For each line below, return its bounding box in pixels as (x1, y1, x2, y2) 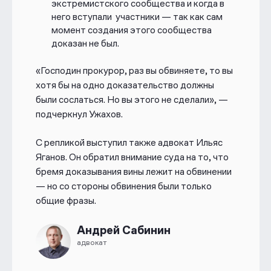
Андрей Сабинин (76, 223, 171, 238)
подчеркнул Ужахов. (35, 108, 123, 120)
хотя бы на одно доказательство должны (35, 79, 214, 91)
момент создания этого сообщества (51, 24, 212, 36)
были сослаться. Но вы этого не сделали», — (35, 94, 228, 106)
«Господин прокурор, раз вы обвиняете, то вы (35, 65, 233, 77)
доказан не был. (51, 37, 119, 49)
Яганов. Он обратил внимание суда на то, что (35, 151, 229, 163)
